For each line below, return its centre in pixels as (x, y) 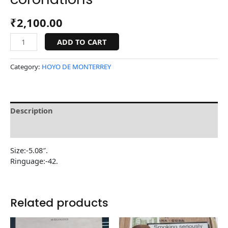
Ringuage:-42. (34, 161)
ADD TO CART (82, 42)
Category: (26, 67)
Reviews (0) (31, 129)
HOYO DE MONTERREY (76, 67)
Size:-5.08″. (29, 150)
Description (32, 110)
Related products (59, 203)
